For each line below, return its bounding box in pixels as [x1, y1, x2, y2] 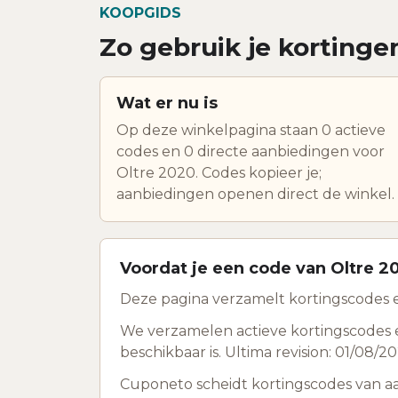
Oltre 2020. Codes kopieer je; [116, 163, 322, 181]
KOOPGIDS [99, 4, 181, 21]
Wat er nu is [116, 92, 218, 113]
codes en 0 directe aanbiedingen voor [116, 142, 385, 160]
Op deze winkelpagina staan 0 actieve [116, 121, 386, 139]
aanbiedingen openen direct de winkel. [116, 185, 394, 203]
